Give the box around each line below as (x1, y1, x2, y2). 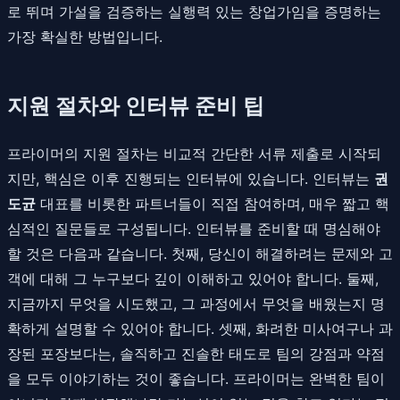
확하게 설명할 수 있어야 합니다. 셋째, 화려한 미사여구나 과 (7, 319, 393, 337)
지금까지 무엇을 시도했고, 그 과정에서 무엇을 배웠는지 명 (7, 294, 385, 312)
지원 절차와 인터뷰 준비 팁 (7, 92, 264, 119)
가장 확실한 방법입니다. (7, 27, 162, 46)
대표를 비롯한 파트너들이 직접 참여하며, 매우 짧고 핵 (36, 194, 389, 212)
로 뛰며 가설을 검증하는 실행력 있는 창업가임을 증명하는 (7, 2, 381, 21)
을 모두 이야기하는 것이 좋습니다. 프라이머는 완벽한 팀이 (7, 369, 385, 387)
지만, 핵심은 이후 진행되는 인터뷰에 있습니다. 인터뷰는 (7, 169, 374, 187)
